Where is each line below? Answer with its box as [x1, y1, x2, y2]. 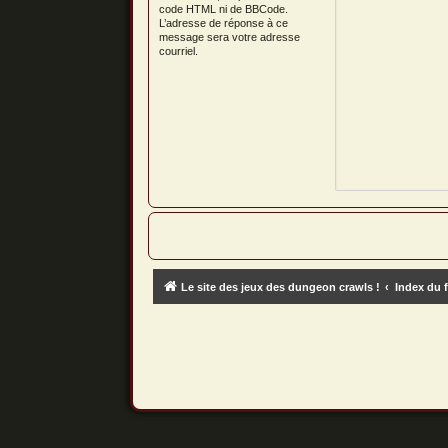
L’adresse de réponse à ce [158, 17, 288, 29]
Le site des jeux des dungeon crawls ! [180, 281, 380, 293]
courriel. [158, 45, 198, 57]
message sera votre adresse [158, 31, 300, 43]
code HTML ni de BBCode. [158, 3, 288, 15]
